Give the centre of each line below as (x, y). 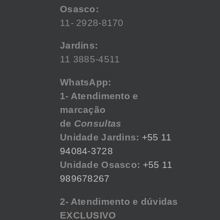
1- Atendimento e (99, 96)
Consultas (98, 124)
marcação (83, 110)
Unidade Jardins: (100, 137)
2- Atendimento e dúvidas (119, 201)
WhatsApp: (86, 82)
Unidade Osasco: (101, 165)
